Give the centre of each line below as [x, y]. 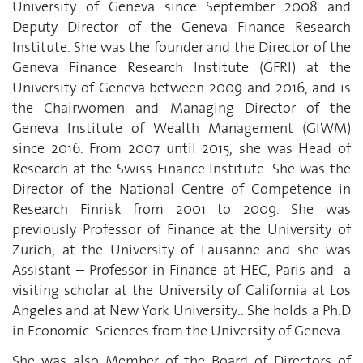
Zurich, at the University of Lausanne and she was [181, 249]
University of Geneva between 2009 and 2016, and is [181, 87]
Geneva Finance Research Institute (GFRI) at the [181, 67]
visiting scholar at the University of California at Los [181, 290]
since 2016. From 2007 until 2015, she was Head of [181, 148]
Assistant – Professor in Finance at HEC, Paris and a [181, 269]
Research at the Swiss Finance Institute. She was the [181, 168]
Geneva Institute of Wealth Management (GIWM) [181, 128]
